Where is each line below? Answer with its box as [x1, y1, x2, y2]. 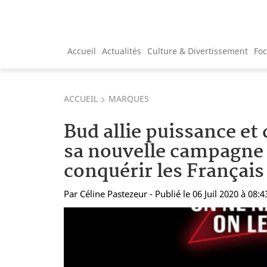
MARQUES [108, 92, 149, 104]
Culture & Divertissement [147, 45, 248, 57]
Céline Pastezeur [80, 187, 147, 200]
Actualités [102, 45, 141, 57]
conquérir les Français [64, 156, 264, 187]
